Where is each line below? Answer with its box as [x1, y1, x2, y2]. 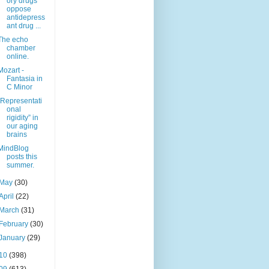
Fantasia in [6, 74, 43, 83]
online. [6, 52, 29, 61]
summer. [6, 161, 34, 170]
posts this [6, 153, 37, 162]
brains [6, 130, 27, 139]
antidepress [6, 13, 45, 22]
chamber [6, 44, 35, 53]
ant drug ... [6, 22, 41, 31]
